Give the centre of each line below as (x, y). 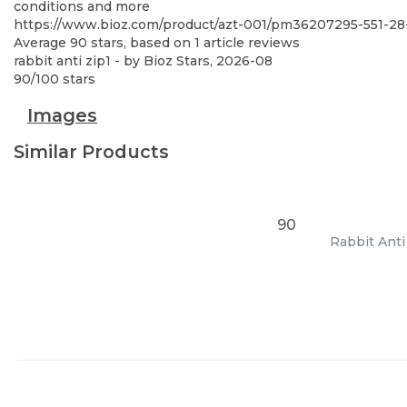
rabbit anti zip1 (62, 61)
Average (42, 43)
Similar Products (91, 152)
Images (62, 115)
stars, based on (141, 43)
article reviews (250, 43)
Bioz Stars (177, 61)
